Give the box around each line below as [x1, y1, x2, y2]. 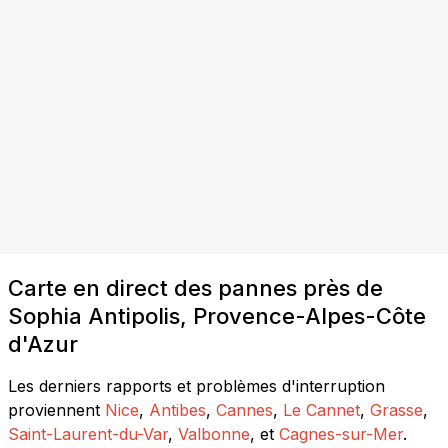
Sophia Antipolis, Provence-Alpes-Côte [8, 302, 426, 329]
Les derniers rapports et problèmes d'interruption [8, 375, 385, 396]
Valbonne [178, 423, 250, 444]
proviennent [8, 399, 100, 420]
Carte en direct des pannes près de [8, 274, 383, 301]
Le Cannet [283, 399, 360, 420]
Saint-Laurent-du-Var [8, 423, 168, 444]
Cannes [216, 399, 273, 420]
